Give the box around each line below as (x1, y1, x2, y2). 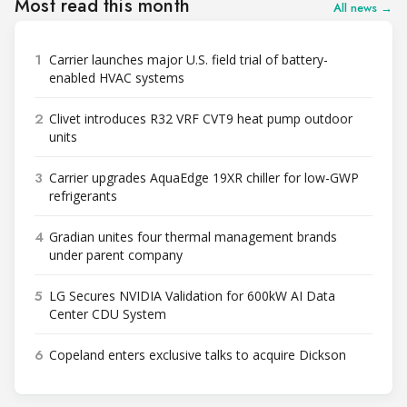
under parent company (49, 246, 183, 263)
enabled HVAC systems (49, 69, 184, 86)
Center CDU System (49, 305, 166, 323)
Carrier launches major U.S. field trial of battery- (49, 51, 328, 68)
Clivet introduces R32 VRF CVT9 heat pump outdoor (49, 110, 352, 127)
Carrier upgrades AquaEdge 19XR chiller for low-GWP (49, 169, 359, 186)
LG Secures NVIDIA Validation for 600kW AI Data (49, 287, 335, 304)
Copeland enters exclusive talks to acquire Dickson (49, 346, 346, 363)
